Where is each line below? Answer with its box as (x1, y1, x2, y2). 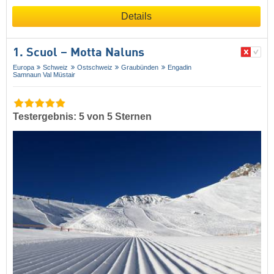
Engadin (167, 64, 191, 72)
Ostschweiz (76, 64, 113, 72)
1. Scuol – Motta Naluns (13, 47, 144, 60)
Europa (13, 64, 34, 72)
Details (121, 11, 152, 22)
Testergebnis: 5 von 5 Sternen (13, 111, 152, 122)
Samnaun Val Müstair (13, 71, 75, 79)
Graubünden (121, 64, 159, 72)
